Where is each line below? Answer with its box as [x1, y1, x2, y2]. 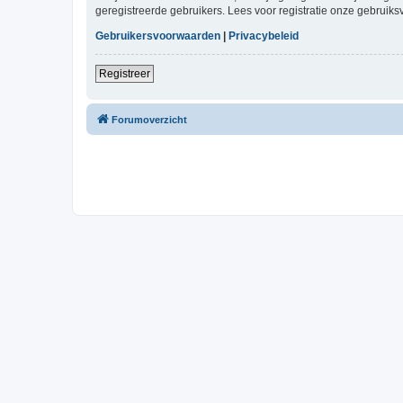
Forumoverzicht [112, 114, 187, 126]
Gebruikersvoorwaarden [95, 30, 220, 43]
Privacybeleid [228, 30, 299, 43]
